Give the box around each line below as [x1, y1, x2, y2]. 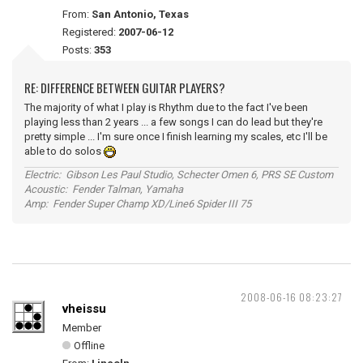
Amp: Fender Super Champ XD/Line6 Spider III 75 [24, 198, 251, 210]
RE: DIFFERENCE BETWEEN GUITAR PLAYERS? [24, 79, 225, 96]
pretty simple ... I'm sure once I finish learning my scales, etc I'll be [24, 130, 327, 143]
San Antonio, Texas [92, 8, 189, 20]
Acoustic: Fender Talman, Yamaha [24, 183, 183, 195]
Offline [74, 340, 105, 352]
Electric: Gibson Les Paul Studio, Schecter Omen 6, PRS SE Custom [24, 169, 333, 181]
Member [62, 322, 101, 334]
